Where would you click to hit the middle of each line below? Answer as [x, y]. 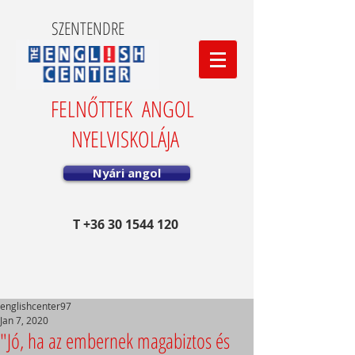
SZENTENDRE [88, 28]
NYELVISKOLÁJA [125, 139]
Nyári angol [127, 173]
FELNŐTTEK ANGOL [125, 109]
